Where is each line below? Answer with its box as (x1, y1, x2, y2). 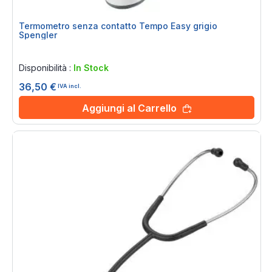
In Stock (73, 63, 109, 73)
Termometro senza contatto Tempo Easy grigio (19, 21, 217, 31)
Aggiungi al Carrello (82, 102, 177, 114)
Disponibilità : (19, 63, 73, 73)
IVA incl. (58, 82, 81, 89)
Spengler (19, 30, 57, 40)
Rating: (21, 47, 48, 57)
